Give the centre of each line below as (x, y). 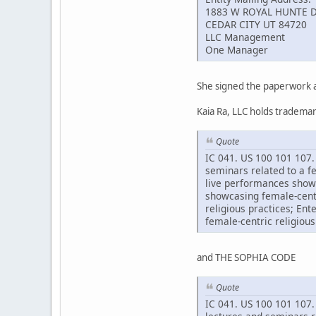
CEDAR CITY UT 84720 (256, 25)
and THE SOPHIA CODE (246, 257)
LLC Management (245, 37)
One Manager (237, 50)
